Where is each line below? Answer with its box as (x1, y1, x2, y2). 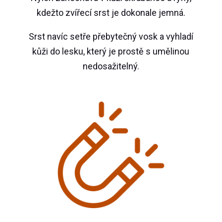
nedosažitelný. (82, 61, 139, 72)
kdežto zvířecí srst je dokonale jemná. (36, 7, 185, 18)
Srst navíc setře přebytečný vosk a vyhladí (28, 31, 193, 42)
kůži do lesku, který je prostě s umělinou (32, 46, 190, 57)
